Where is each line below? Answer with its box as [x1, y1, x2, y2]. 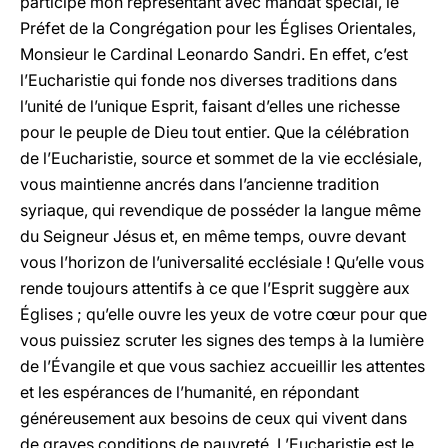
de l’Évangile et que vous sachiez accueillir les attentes [20, 356, 425, 376]
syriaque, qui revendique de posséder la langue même [20, 200, 421, 220]
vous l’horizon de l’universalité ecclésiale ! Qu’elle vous [20, 252, 424, 272]
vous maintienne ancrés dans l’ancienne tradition [20, 174, 379, 194]
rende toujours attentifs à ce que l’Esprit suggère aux [20, 278, 410, 298]
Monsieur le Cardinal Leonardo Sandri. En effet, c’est [20, 44, 408, 64]
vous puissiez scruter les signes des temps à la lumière [20, 330, 424, 350]
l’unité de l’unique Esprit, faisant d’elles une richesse [20, 96, 400, 116]
